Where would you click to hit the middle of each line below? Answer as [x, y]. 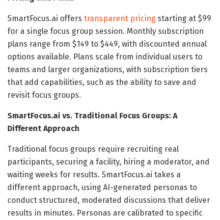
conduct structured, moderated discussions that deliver [109, 200]
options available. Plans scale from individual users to [105, 56]
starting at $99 [183, 18]
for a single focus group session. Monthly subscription [106, 31]
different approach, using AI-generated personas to [102, 187]
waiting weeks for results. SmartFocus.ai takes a [94, 174]
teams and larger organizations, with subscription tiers [108, 69]
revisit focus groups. [44, 95]
